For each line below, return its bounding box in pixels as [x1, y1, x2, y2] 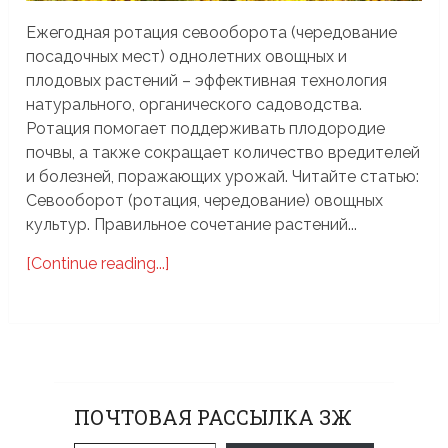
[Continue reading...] [26, 253, 170, 273]
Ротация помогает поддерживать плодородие [26, 118, 386, 138]
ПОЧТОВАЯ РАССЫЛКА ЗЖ [73, 403, 352, 430]
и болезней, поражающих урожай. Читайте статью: [26, 166, 420, 186]
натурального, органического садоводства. [26, 94, 363, 114]
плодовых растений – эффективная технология [26, 70, 388, 90]
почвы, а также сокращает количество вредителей [26, 142, 421, 162]
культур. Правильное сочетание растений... [26, 214, 358, 234]
